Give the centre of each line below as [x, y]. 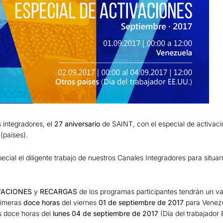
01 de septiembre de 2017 [140, 202]
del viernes [78, 202]
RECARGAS [58, 191]
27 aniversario [77, 123]
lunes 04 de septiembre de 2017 [107, 213]
